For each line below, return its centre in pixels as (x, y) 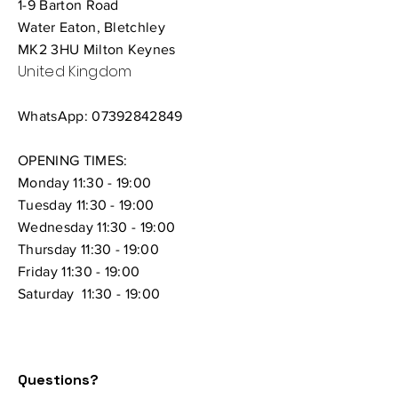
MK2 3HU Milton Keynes (97, 49)
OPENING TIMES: (73, 160)
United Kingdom (75, 71)
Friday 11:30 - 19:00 (79, 271)
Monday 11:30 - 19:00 (85, 182)
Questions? (58, 379)
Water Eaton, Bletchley (92, 27)
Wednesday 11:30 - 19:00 (97, 227)
